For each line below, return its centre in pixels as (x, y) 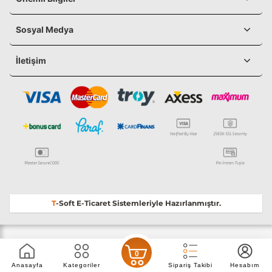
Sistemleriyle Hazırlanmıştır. (165, 203)
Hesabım (245, 265)
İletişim (31, 60)
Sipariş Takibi (190, 265)
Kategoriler (82, 265)
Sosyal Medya (45, 29)
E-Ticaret (93, 203)
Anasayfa (27, 265)
